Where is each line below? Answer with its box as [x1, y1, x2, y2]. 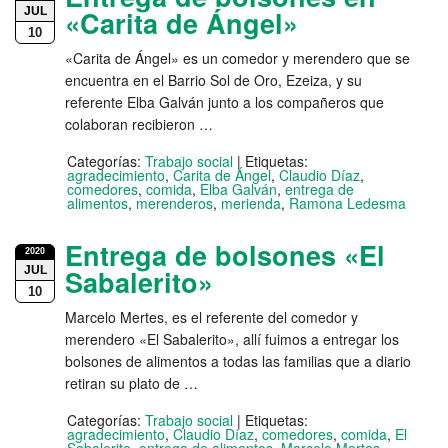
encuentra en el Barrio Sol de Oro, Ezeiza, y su [65, 70, 362, 91]
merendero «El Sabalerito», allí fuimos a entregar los [65, 329, 399, 350]
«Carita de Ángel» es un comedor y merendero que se [65, 48, 410, 69]
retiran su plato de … [65, 373, 198, 394]
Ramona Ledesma [289, 193, 406, 214]
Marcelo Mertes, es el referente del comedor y [65, 307, 358, 328]
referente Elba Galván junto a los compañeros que [65, 92, 384, 113]
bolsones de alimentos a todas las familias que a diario [65, 351, 411, 372]
